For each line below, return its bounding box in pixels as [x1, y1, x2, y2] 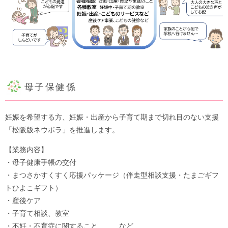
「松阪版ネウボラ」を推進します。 [5, 125, 119, 134]
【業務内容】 [5, 145, 48, 154]
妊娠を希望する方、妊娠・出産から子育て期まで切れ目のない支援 [5, 112, 219, 121]
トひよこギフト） [5, 183, 62, 192]
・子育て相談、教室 [5, 209, 69, 217]
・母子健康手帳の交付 [5, 158, 76, 166]
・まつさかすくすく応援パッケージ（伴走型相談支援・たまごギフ [5, 170, 219, 179]
